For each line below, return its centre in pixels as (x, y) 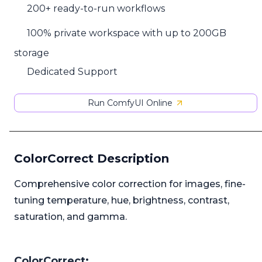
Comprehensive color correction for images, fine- (130, 184)
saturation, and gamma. (70, 217)
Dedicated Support (73, 71)
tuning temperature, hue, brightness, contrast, (122, 201)
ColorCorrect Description (92, 159)
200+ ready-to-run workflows (96, 9)
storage (32, 53)
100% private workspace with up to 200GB (127, 33)
